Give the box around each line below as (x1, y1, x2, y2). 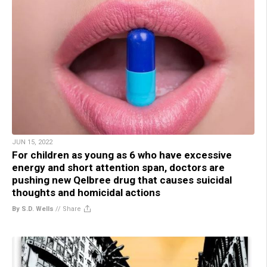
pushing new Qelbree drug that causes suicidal (12, 174, 232, 187)
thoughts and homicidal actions (12, 187, 160, 199)
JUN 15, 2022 (12, 138, 52, 147)
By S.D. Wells (12, 205, 54, 213)
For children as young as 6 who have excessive (12, 149, 232, 162)
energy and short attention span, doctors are (12, 162, 225, 174)
